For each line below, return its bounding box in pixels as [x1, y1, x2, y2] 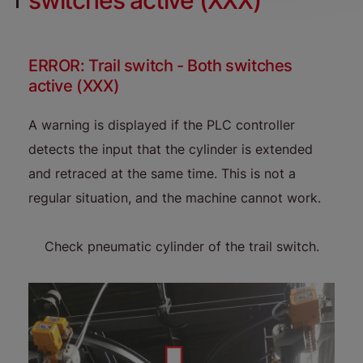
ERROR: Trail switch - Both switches [28, 56, 293, 76]
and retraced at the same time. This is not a [28, 165, 296, 182]
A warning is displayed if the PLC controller [28, 117, 295, 134]
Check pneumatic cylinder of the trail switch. [45, 238, 319, 255]
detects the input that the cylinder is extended [28, 141, 313, 158]
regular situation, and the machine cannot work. [28, 190, 321, 207]
